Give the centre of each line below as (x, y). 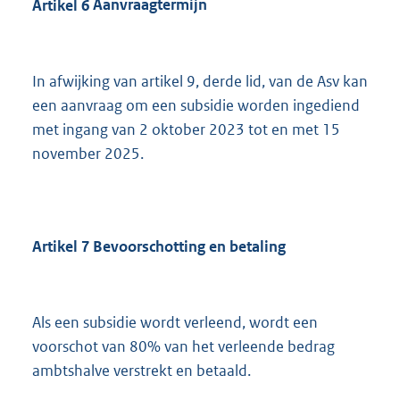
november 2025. (88, 153)
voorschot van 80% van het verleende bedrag (183, 347)
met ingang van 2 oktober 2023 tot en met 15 (186, 129)
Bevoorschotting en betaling (187, 246)
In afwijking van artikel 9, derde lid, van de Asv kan (200, 81)
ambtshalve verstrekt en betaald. (142, 371)
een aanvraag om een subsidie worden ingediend (196, 105)
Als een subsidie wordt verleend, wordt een (175, 323)
